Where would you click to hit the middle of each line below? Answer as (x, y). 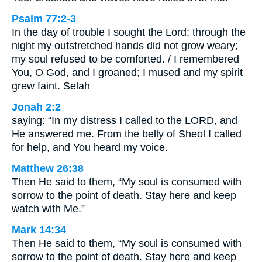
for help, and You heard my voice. (90, 148)
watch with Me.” (48, 209)
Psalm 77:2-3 (44, 19)
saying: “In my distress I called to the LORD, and (125, 121)
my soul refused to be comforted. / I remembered (125, 59)
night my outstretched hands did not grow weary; (125, 46)
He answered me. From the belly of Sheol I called (127, 134)
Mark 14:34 (39, 230)
